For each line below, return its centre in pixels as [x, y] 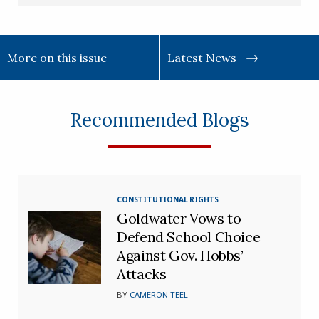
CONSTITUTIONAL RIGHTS [168, 199]
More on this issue [57, 57]
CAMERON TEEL [159, 294]
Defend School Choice [189, 236]
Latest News [202, 57]
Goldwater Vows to [179, 218]
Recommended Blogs [159, 120]
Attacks [142, 273]
